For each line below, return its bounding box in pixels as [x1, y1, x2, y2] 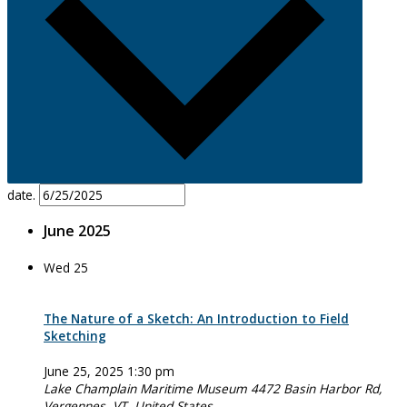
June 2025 [44, 221, 111, 242]
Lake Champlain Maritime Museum [44, 380, 251, 398]
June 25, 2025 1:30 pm [44, 362, 174, 381]
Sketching [44, 327, 106, 345]
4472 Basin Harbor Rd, [251, 380, 382, 398]
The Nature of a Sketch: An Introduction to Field [44, 310, 349, 328]
